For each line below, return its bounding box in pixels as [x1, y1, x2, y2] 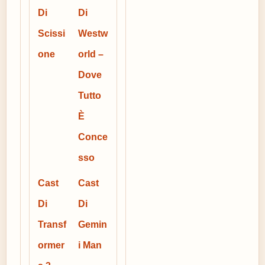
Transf [38, 219, 66, 230]
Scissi [38, 28, 65, 38]
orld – [77, 49, 104, 59]
